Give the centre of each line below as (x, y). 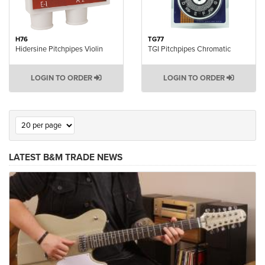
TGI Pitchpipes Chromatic (189, 49)
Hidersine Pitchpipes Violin (59, 49)
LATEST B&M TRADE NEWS (66, 158)
